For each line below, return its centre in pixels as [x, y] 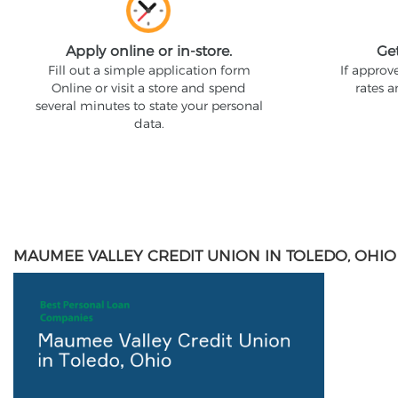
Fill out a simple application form [149, 70]
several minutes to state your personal [149, 106]
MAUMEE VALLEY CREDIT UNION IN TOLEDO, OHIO [205, 256]
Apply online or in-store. [149, 51]
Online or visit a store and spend [149, 88]
